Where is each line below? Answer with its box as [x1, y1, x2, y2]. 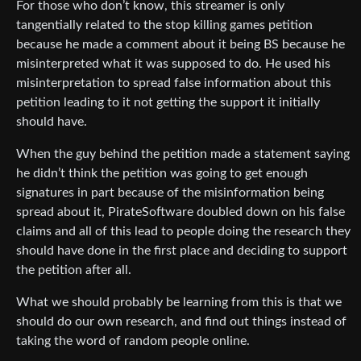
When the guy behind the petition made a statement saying [16, 147, 350, 161]
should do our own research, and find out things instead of [16, 315, 346, 329]
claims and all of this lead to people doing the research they [16, 225, 351, 239]
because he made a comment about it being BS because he [16, 38, 345, 52]
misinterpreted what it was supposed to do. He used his [16, 57, 330, 71]
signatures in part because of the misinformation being [16, 186, 324, 200]
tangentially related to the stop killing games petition [16, 19, 313, 32]
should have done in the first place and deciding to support [16, 244, 347, 258]
